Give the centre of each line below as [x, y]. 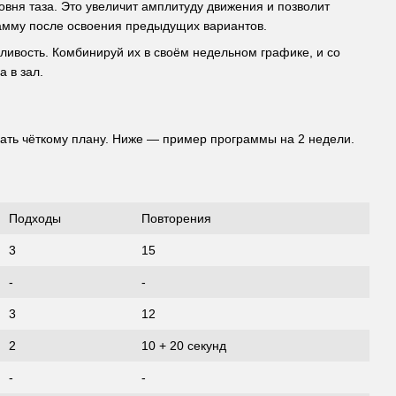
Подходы [35, 218]
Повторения [176, 218]
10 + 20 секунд [184, 345]
